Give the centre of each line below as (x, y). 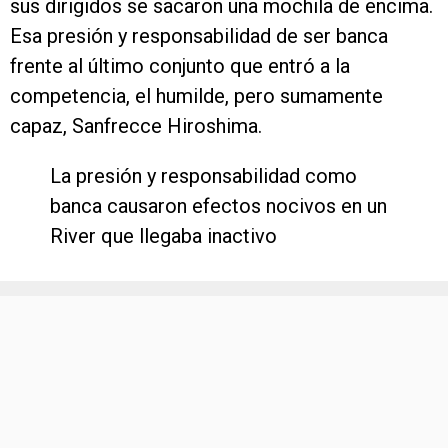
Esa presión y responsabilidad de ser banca (199, 36)
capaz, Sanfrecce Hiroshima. (136, 126)
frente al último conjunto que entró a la (180, 66)
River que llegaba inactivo (163, 236)
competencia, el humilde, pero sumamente (196, 96)
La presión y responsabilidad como (203, 176)
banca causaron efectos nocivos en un (218, 206)
